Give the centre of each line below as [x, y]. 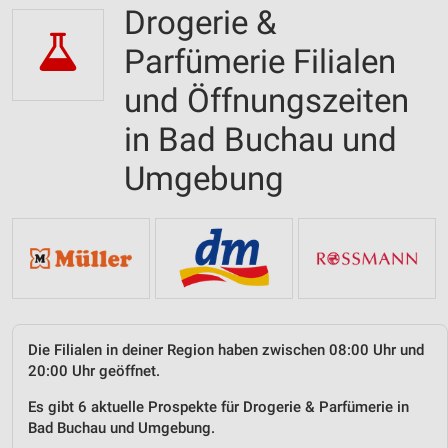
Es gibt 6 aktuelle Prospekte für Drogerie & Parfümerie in [218, 406]
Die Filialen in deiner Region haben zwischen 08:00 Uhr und [226, 349]
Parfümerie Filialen [260, 61]
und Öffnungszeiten [266, 100]
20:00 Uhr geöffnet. [94, 370]
